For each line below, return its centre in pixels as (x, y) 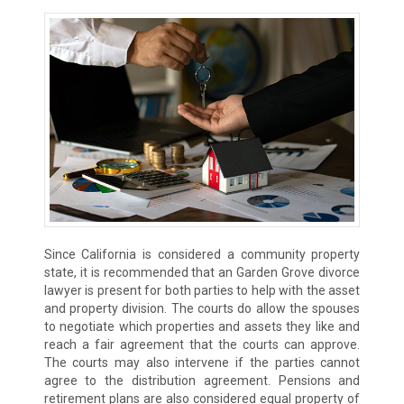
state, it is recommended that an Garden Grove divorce (202, 273)
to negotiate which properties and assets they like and (202, 327)
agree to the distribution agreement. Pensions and (202, 381)
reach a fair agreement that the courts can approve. (202, 345)
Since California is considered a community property (202, 255)
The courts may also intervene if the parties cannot (202, 363)
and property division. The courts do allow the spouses (202, 309)
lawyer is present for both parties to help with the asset (202, 291)
